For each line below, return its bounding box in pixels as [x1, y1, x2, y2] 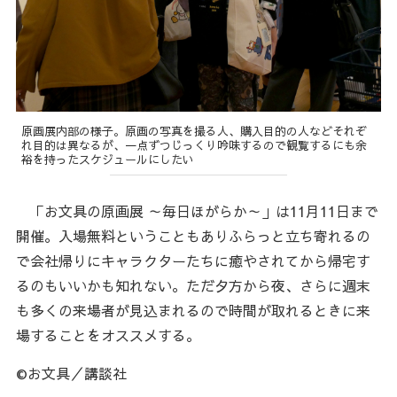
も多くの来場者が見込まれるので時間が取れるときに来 [15, 300, 370, 321]
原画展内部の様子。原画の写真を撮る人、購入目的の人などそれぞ [21, 122, 368, 139]
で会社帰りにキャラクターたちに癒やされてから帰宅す [15, 251, 370, 271]
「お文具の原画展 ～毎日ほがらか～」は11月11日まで [15, 201, 378, 222]
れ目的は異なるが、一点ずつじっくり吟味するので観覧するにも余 [21, 136, 368, 153]
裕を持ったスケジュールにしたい [21, 151, 195, 167]
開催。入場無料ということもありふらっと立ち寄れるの [15, 226, 370, 246]
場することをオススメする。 [15, 325, 200, 346]
